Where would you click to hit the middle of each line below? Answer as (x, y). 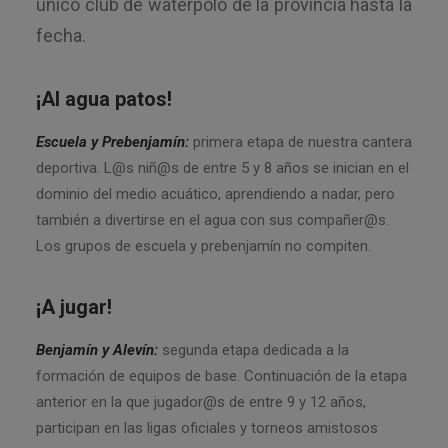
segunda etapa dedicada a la (253, 350)
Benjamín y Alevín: (97, 350)
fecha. (61, 35)
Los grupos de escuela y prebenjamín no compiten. (203, 246)
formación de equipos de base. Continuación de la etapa (221, 376)
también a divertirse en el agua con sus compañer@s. (212, 220)
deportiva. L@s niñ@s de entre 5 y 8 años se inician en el (222, 168)
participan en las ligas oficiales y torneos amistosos (207, 428)
